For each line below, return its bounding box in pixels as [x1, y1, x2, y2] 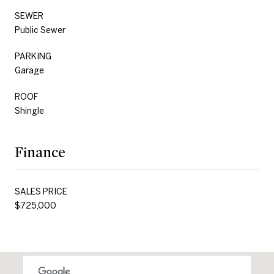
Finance [15, 143, 65, 161]
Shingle [15, 105, 44, 116]
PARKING [15, 51, 51, 61]
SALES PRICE [15, 186, 67, 196]
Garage [15, 65, 44, 75]
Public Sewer [15, 24, 65, 35]
